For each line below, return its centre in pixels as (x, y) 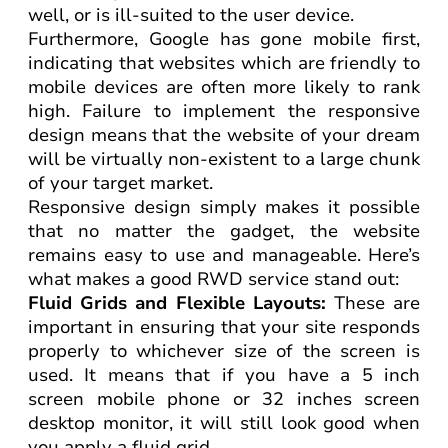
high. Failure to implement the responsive (224, 111)
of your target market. (120, 183)
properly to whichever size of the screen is (224, 351)
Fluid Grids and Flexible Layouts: (177, 303)
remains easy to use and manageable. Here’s (224, 255)
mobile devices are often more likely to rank (224, 87)
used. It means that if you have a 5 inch (224, 375)
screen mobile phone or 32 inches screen (224, 399)
